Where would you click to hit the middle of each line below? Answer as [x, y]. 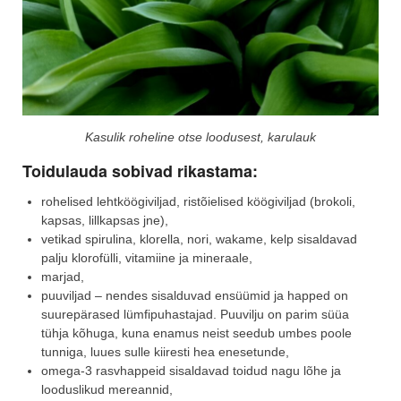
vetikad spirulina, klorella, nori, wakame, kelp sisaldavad [199, 239]
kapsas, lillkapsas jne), [105, 220]
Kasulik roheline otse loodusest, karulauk [200, 137]
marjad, [63, 276]
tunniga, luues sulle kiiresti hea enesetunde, [165, 351]
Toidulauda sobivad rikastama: [140, 171]
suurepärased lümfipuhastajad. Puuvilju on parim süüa [195, 314]
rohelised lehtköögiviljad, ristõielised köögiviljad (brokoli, [198, 201]
